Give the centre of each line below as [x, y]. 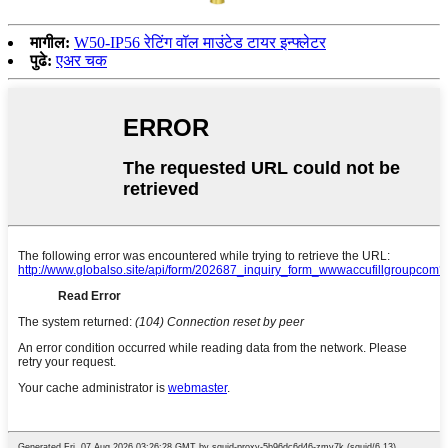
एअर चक [81, 61]
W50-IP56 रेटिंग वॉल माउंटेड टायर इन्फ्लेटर [200, 43]
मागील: [50, 43]
